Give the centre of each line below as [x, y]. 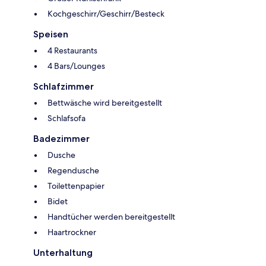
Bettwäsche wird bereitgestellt [105, 103]
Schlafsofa [66, 118]
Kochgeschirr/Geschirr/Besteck [106, 14]
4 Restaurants [72, 51]
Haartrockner [72, 232]
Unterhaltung [63, 253]
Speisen [51, 34]
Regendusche [73, 171]
